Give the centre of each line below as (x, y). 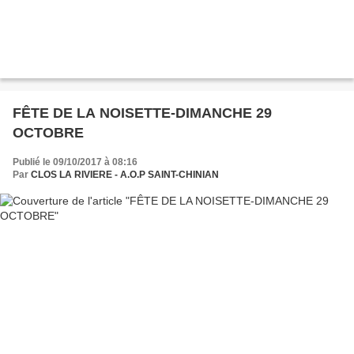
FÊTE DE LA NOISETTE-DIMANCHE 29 (142, 113)
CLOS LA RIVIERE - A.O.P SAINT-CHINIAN (125, 175)
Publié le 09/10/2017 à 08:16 (75, 162)
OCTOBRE (48, 133)
